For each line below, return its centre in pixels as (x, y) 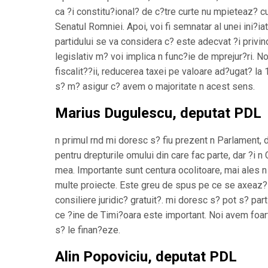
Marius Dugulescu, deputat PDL (158, 113)
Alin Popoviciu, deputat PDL (146, 256)
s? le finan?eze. (88, 230)
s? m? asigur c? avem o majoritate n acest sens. (155, 86)
